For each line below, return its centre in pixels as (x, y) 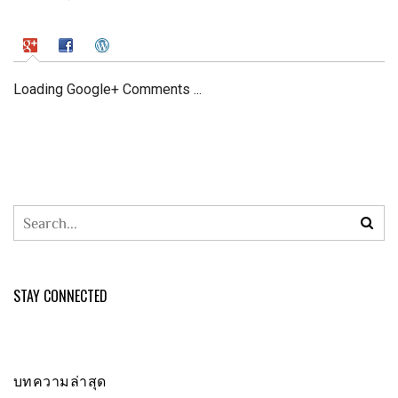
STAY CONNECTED (60, 295)
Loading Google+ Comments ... (107, 89)
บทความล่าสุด (60, 380)
